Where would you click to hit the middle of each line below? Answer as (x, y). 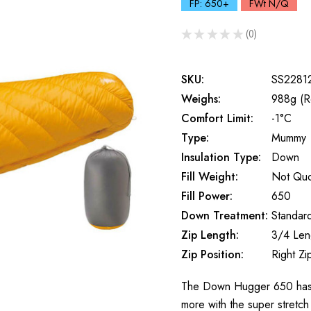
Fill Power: (207, 196)
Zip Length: (210, 235)
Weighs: (201, 99)
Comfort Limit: (217, 119)
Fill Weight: (210, 177)
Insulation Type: (221, 158)
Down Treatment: (225, 216)
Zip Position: (212, 255)
